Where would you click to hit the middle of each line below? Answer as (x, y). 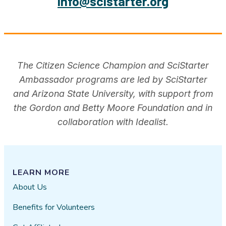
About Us (30, 187)
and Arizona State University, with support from (113, 94)
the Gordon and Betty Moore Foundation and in (113, 108)
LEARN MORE (41, 172)
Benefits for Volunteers (54, 207)
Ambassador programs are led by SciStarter (113, 80)
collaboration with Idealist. (113, 122)
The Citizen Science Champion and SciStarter (113, 66)
